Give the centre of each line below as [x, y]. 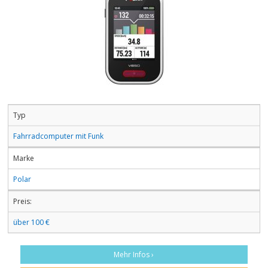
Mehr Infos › [134, 254]
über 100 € [31, 222]
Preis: [22, 201]
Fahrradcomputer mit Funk [58, 136]
